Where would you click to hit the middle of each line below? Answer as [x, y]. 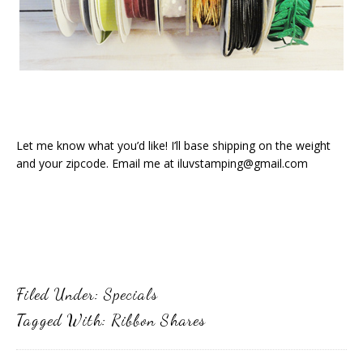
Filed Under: [60, 294]
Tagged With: [64, 320]
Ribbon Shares [158, 320]
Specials [131, 294]
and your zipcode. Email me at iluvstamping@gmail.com [162, 163]
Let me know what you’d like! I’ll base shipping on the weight [173, 145]
